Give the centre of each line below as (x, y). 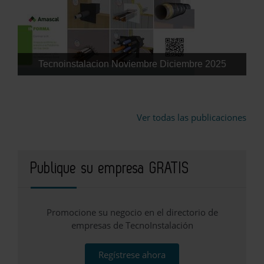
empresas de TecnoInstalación (132, 225)
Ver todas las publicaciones (192, 118)
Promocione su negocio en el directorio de (132, 212)
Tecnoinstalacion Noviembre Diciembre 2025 (132, 64)
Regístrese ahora (132, 255)
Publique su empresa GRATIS (110, 169)
